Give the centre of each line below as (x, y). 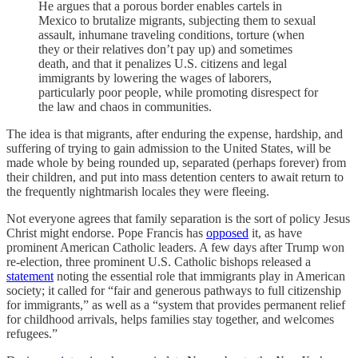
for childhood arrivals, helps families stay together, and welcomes (170, 319)
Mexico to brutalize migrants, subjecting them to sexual (177, 20)
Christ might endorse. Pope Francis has (106, 233)
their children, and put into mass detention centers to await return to (175, 177)
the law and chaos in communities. (125, 107)
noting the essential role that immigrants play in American (199, 276)
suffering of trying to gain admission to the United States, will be (169, 148)
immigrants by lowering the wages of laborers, (155, 78)
